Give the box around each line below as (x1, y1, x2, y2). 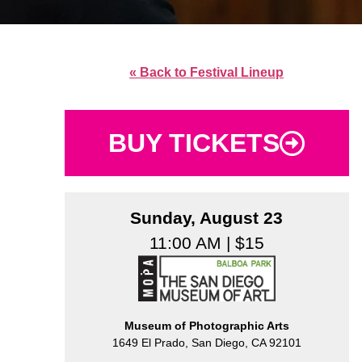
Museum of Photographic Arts (124, 318, 289, 332)
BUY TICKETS (107, 128, 280, 158)
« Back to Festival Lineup (129, 65, 284, 79)
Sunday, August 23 (130, 208, 284, 228)
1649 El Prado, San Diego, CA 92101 (112, 335, 301, 349)
